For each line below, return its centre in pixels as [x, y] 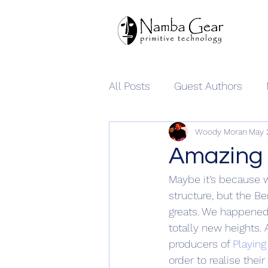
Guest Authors [208, 86]
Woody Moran [221, 131]
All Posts [130, 86]
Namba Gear [163, 133]
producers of [201, 244]
